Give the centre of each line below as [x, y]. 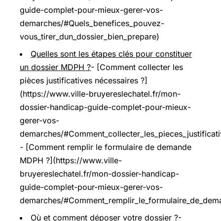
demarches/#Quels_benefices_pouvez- [92, 23]
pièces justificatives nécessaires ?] [84, 80]
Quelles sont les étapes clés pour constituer [111, 54]
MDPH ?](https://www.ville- [71, 160]
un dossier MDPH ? [55, 67]
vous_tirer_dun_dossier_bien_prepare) [90, 36]
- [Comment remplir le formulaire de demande [106, 147]
